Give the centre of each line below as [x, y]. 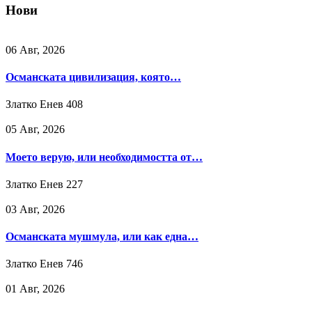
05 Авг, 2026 [35, 130]
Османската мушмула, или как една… [102, 237]
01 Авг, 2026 [35, 289]
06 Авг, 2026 [35, 49]
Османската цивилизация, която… [93, 77]
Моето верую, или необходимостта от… [104, 157]
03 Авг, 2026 [35, 209]
